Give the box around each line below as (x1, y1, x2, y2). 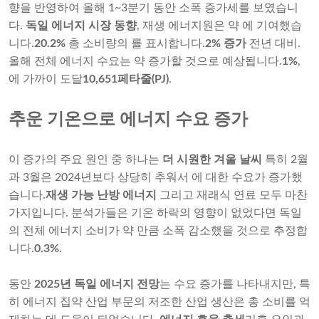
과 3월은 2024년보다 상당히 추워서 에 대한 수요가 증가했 (9, 172, 303, 184)
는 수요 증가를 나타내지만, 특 (159, 278, 310, 291)
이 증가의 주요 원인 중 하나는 (9, 154, 162, 166)
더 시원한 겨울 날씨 (162, 154, 262, 166)
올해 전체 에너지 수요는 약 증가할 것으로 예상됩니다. (9, 56, 282, 68)
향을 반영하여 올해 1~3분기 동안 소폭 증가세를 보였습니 (9, 2, 298, 14)
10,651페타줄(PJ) (83, 73, 169, 85)
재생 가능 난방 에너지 (46, 189, 157, 202)
